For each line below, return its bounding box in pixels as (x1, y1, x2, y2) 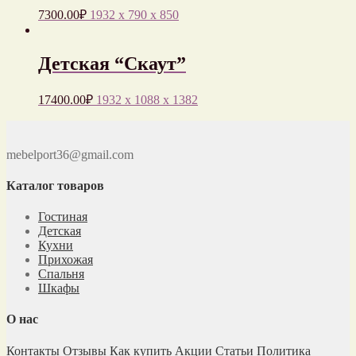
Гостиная (38, 210, 87, 224)
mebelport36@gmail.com (6, 147, 133, 161)
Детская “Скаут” (38, 52, 186, 74)
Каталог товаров (6, 178, 104, 192)
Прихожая (38, 253, 93, 267)
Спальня (38, 267, 84, 281)
